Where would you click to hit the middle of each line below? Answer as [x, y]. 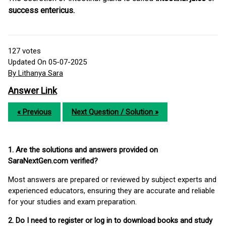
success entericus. [41, 11]
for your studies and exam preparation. [72, 202]
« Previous [34, 112]
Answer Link [33, 91]
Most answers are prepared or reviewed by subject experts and [112, 180]
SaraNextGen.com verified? [53, 161]
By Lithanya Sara [36, 73]
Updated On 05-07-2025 [47, 62]
